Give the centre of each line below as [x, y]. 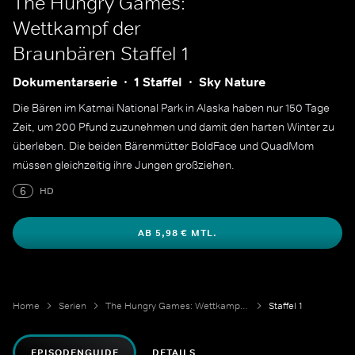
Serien [73, 306]
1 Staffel [158, 82]
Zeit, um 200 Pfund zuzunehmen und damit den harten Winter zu [174, 127]
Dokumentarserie [65, 82]
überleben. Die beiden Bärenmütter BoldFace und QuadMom [163, 146]
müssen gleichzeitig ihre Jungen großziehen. [124, 165]
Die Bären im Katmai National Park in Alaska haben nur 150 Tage [171, 108]
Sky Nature [232, 82]
